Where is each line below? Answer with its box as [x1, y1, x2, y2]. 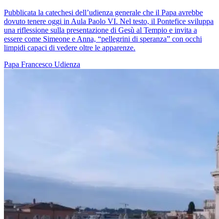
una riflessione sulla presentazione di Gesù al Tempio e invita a [4, 25, 197, 34]
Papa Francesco [4, 60, 54, 68]
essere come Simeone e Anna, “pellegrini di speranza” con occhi [4, 34, 202, 43]
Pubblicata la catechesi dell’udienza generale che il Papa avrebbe [4, 8, 203, 17]
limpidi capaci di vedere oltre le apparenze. [4, 43, 135, 52]
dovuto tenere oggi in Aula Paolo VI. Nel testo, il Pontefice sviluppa [4, 17, 214, 25]
